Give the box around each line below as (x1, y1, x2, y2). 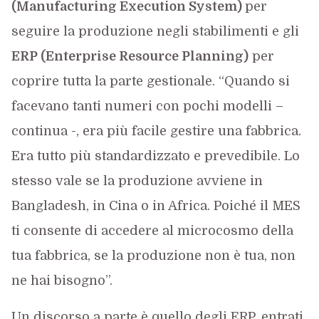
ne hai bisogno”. (11, 273, 113, 288)
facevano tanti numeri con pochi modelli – (11, 99, 283, 113)
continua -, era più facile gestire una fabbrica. (11, 124, 301, 138)
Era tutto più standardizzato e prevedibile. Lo (11, 149, 300, 163)
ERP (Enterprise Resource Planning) (11, 49, 249, 63)
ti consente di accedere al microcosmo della (11, 224, 293, 238)
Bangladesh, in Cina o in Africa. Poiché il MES (11, 199, 300, 213)
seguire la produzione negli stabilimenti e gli (11, 24, 299, 38)
